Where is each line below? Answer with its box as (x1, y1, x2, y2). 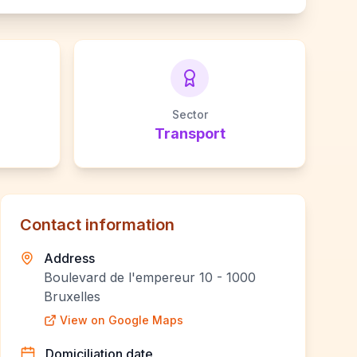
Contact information (20, 215, 175, 234)
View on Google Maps (59, 313, 183, 327)
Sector (171, 108, 208, 121)
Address (43, 250, 95, 266)
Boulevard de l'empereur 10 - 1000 (43, 269, 256, 285)
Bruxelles (43, 288, 100, 304)
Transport (154, 125, 226, 142)
